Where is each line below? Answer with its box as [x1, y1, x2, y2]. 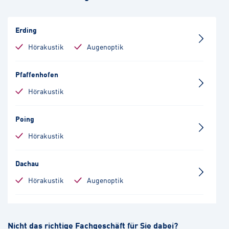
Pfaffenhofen [15, 68, 58, 79]
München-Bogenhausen [15, 202, 93, 213]
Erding [15, 24, 37, 35]
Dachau [15, 157, 39, 168]
